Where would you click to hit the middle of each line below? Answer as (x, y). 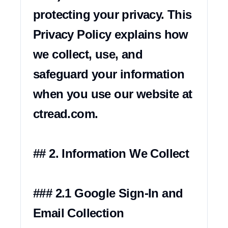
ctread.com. (66, 114)
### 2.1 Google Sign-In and (108, 193)
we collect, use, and (88, 54)
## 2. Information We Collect (111, 153)
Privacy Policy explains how (111, 34)
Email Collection (79, 213)
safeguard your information (109, 74)
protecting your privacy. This (112, 15)
